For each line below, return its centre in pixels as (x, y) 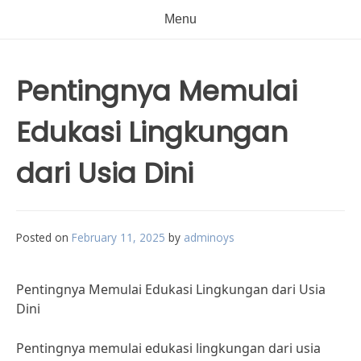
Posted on (44, 237)
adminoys (209, 237)
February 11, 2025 (118, 237)
